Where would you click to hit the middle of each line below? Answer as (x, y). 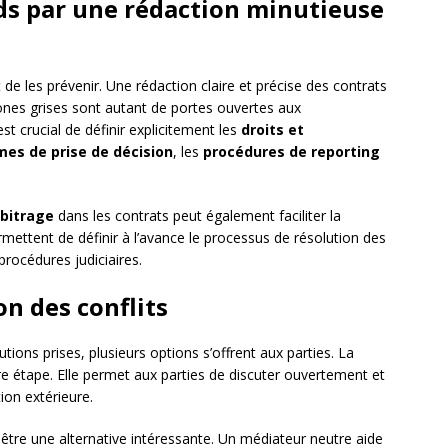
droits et (272, 130)
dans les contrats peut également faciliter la (197, 216)
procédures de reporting (291, 152)
